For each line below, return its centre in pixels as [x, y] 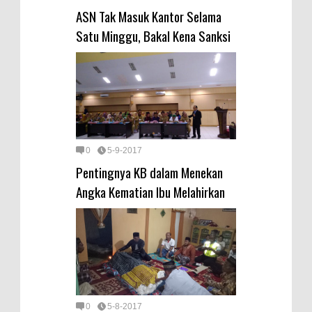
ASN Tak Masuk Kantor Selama [149, 16]
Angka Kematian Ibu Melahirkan [150, 191]
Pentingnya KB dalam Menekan [149, 172]
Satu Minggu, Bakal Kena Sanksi [153, 36]
